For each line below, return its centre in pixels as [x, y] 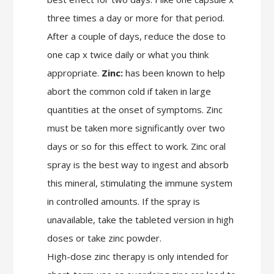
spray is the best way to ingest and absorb [138, 165]
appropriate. [74, 73]
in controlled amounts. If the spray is [123, 202]
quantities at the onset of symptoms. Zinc [135, 110]
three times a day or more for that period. [135, 18]
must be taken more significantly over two [136, 128]
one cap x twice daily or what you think [128, 55]
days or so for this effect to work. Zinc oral [136, 146]
